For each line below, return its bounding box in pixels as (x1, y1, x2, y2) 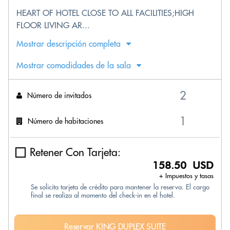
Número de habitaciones (28, 116, 103, 126)
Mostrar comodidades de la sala (16, 60, 131, 70)
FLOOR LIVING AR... (16, 20, 90, 30)
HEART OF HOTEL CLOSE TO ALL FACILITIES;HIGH (16, 8, 194, 18)
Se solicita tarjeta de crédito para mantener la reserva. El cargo (31, 183, 209, 191)
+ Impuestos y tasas (159, 171, 214, 180)
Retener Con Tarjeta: (30, 145, 121, 159)
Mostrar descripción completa (16, 39, 121, 49)
